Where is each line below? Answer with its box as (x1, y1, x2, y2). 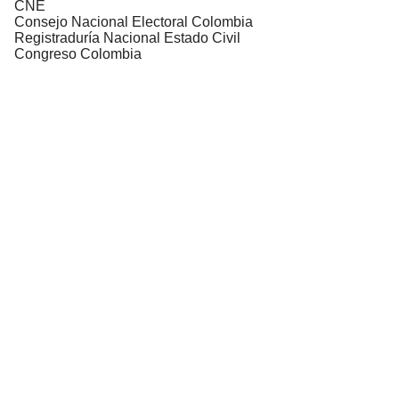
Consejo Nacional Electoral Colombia (14, 13, 253, 29)
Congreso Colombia (14, 45, 142, 61)
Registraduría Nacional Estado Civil (14, 29, 240, 45)
